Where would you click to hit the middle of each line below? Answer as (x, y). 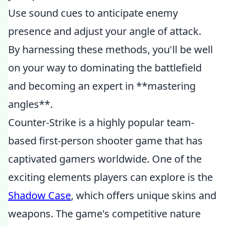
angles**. (30, 104)
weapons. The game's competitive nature (104, 214)
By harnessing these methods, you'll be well (110, 49)
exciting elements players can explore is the (110, 177)
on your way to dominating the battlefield (105, 68)
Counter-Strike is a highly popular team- (101, 122)
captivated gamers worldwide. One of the (105, 159)
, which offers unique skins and (144, 195)
